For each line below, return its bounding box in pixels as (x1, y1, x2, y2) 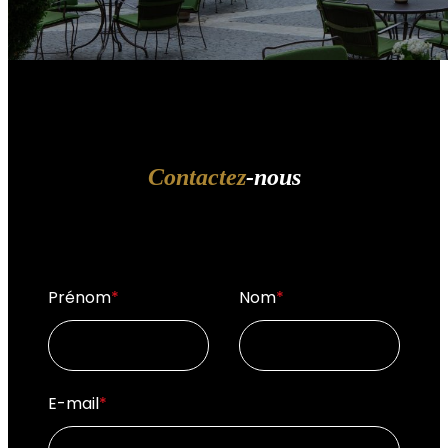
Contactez (147, 163, 246, 190)
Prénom (48, 285, 111, 309)
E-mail (48, 391, 99, 415)
